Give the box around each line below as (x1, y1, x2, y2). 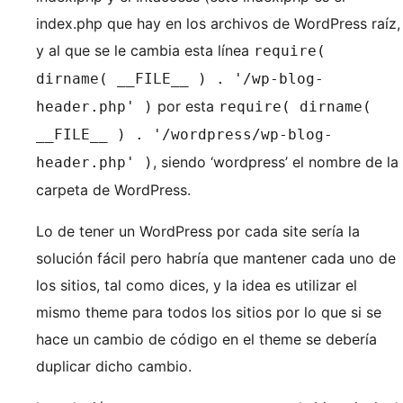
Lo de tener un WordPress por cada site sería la (36, 222, 360, 240)
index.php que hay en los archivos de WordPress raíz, (36, 14, 400, 32)
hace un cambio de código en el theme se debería (36, 330, 377, 348)
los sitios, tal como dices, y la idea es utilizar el (36, 276, 357, 294)
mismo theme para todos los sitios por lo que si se (36, 303, 381, 321)
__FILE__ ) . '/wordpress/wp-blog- (36, 126, 333, 143)
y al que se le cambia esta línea (36, 41, 254, 59)
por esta (153, 97, 219, 115)
